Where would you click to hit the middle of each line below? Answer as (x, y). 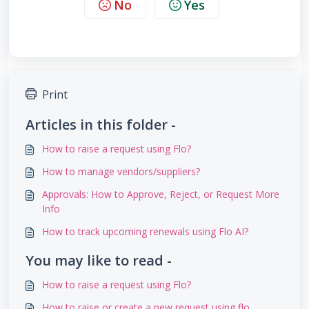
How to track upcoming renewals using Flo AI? (145, 232)
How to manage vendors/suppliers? (121, 172)
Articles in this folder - (101, 125)
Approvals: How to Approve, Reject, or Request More (161, 195)
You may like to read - (99, 261)
